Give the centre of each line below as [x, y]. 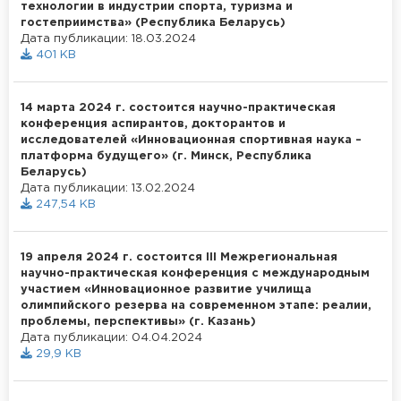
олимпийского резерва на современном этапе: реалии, [196, 305]
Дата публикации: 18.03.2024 [108, 38]
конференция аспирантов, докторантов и [153, 124]
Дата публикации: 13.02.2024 [108, 188]
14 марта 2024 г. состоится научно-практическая [178, 107]
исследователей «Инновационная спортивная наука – [191, 140]
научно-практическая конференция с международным [195, 273]
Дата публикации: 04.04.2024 [111, 337]
